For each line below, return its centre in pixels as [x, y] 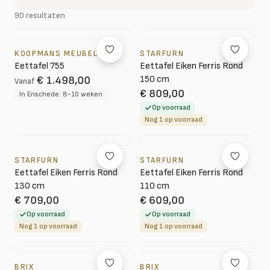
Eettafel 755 [39, 66]
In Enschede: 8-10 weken [61, 94]
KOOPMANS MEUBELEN [62, 54]
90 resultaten [40, 15]
